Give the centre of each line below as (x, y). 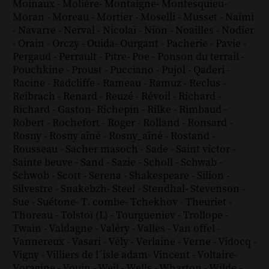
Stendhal (164, 189)
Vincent (172, 255)
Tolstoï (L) (85, 216)
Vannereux (39, 242)
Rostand (191, 137)
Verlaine (156, 242)
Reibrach (35, 97)
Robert (29, 123)
